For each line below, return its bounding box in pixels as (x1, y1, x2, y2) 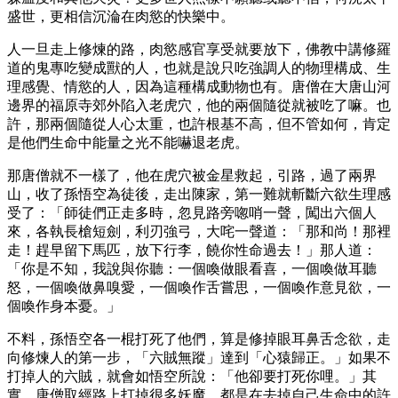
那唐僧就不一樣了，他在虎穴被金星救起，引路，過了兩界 (7, 167, 377, 183)
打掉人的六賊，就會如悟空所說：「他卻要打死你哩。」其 (7, 368, 377, 384)
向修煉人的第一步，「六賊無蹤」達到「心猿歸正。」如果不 (7, 349, 391, 365)
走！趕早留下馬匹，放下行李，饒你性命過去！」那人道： (7, 242, 377, 258)
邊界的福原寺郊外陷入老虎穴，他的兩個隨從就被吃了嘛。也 (7, 97, 391, 113)
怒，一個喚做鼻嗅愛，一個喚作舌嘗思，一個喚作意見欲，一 (7, 279, 391, 295)
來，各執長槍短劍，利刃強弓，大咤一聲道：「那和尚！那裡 (7, 223, 391, 239)
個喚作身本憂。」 (7, 298, 121, 314)
